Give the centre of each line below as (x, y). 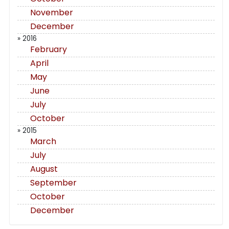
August (44, 169)
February (49, 49)
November (52, 13)
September (53, 183)
